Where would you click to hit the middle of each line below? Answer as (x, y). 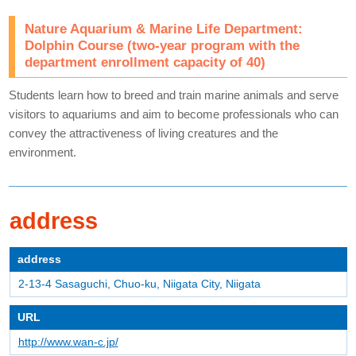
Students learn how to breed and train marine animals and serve (174, 95)
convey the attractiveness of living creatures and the (144, 133)
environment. (43, 153)
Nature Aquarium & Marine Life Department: (164, 29)
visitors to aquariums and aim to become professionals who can (174, 114)
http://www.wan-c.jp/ (68, 342)
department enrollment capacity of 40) (145, 62)
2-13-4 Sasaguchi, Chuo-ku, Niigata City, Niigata (139, 284)
